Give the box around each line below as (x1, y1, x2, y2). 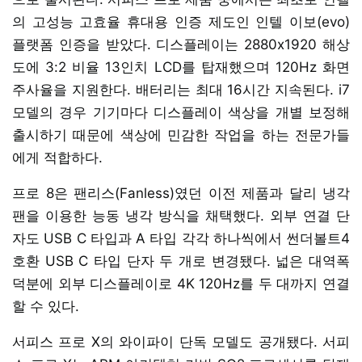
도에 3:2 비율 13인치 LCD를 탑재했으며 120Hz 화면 (12, 58, 350, 75)
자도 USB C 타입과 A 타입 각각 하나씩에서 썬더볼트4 (12, 229, 350, 246)
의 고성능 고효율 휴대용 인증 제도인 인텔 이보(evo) (12, 13, 350, 30)
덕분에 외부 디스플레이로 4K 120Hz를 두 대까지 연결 (12, 275, 350, 292)
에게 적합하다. (12, 149, 103, 166)
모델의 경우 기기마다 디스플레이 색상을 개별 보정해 (12, 103, 350, 120)
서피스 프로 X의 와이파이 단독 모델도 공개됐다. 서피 (12, 333, 350, 350)
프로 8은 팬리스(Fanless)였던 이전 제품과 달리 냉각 (12, 184, 350, 201)
